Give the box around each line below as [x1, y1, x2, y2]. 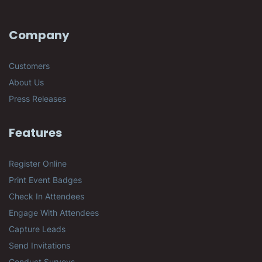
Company [9, 27, 70, 43]
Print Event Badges [9, 175, 82, 185]
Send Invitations [9, 240, 70, 250]
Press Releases [9, 94, 66, 104]
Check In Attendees [9, 191, 84, 201]
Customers [9, 61, 50, 71]
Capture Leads [9, 224, 65, 234]
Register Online [9, 158, 67, 168]
